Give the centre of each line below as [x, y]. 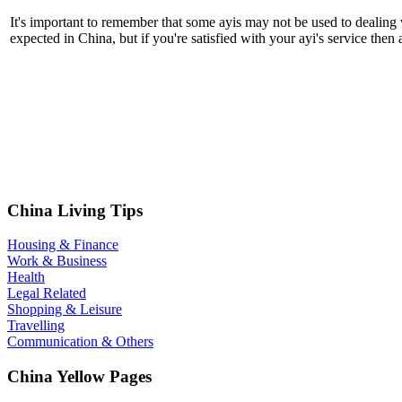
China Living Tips [75, 210]
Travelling [36, 326]
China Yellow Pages [79, 377]
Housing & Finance [63, 245]
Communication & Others [80, 342]
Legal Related [47, 293]
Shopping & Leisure [65, 310]
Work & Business [57, 261]
